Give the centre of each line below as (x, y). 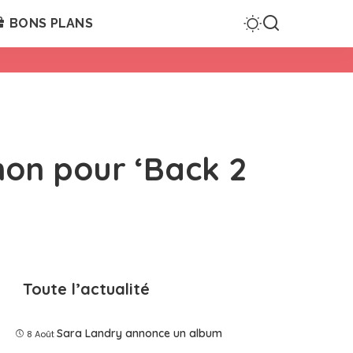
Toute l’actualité (87, 289)
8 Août (41, 334)
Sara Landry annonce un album (140, 333)
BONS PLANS (51, 23)
